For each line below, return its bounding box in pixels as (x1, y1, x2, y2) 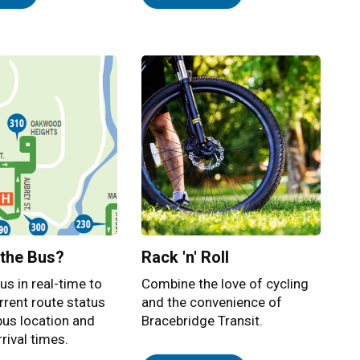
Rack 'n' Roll (141, 247, 229, 267)
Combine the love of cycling (141, 275, 309, 292)
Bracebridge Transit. (141, 312, 263, 329)
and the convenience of (141, 293, 282, 310)
